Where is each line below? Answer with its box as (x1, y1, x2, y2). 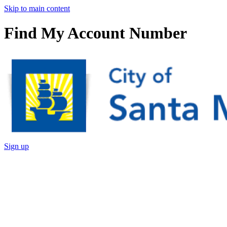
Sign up (4, 141, 29, 150)
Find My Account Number (4, 24, 187, 43)
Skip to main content (4, 4, 70, 13)
